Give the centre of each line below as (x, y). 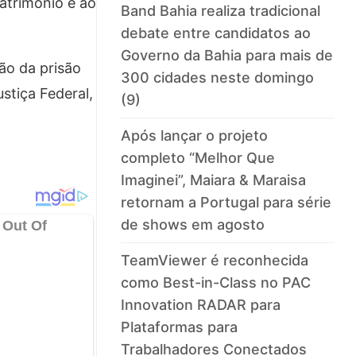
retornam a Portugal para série (226, 203)
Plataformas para (180, 327)
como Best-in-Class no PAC (216, 283)
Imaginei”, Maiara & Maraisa (214, 180)
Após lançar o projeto (195, 136)
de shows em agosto (193, 225)
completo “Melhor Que (198, 158)
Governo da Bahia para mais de (227, 56)
